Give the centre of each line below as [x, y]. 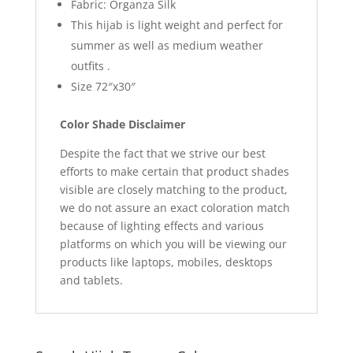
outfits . [90, 65]
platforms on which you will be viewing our [173, 243]
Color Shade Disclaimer [122, 124]
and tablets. [91, 280]
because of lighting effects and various [162, 225]
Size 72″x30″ [103, 86]
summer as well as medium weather [167, 45]
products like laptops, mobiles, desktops [166, 262]
